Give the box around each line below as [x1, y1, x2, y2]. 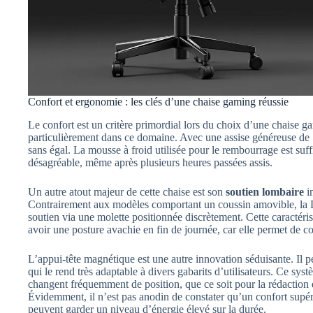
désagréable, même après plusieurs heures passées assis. [28, 156, 272, 169]
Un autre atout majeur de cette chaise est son [28, 186, 226, 198]
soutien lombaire [226, 186, 304, 198]
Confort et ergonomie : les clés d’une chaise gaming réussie [28, 96, 289, 108]
